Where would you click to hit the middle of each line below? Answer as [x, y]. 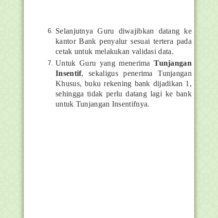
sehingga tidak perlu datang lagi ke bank [124, 93]
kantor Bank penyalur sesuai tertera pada [124, 41]
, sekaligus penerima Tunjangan [136, 73]
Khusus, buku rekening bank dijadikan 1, [124, 83]
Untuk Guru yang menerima [105, 63]
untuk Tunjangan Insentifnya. [103, 104]
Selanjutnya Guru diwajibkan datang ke [124, 31]
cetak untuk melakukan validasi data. [115, 51]
